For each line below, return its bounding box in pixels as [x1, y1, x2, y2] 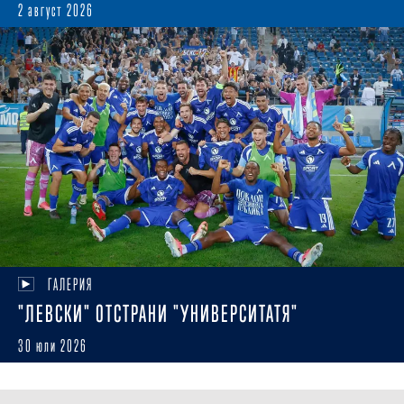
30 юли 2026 [18, 335, 87, 355]
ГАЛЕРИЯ [47, 274, 93, 294]
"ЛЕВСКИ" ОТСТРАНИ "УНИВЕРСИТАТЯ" [18, 299, 298, 327]
